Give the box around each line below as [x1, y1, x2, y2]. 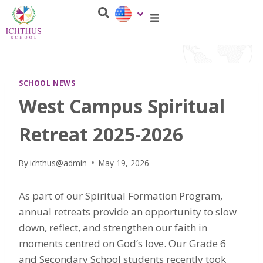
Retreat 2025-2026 [19, 122, 183, 147]
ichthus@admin [30, 157, 87, 168]
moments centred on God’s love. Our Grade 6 [19, 236, 226, 250]
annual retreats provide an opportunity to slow [19, 204, 237, 218]
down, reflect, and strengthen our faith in [19, 220, 207, 234]
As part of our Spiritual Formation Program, [19, 188, 222, 203]
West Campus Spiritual [19, 93, 225, 119]
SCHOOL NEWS [19, 78, 76, 88]
